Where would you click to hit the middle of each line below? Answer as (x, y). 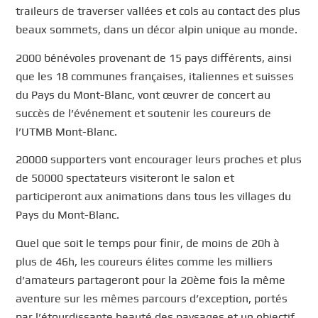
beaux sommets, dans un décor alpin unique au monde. (157, 29)
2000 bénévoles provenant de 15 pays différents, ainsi (154, 57)
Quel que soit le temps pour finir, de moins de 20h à (148, 243)
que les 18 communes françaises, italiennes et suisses (155, 76)
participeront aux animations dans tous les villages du (154, 197)
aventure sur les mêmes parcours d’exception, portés (152, 298)
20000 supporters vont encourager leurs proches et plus (159, 160)
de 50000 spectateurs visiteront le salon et (125, 178)
